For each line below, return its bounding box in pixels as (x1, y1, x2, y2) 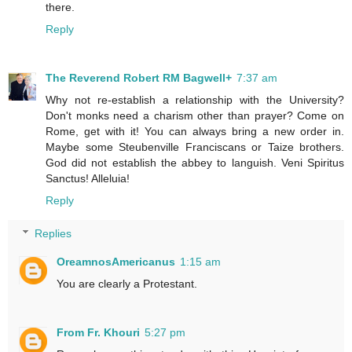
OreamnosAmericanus (57, 255, 176, 269)
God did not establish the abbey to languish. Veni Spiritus (46, 156, 344, 170)
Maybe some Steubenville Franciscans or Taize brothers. (46, 141, 344, 154)
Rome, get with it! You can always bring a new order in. (46, 125, 344, 138)
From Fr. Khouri (57, 326, 141, 339)
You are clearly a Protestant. (57, 277, 198, 291)
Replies (35, 227, 72, 240)
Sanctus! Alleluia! (46, 172, 130, 185)
